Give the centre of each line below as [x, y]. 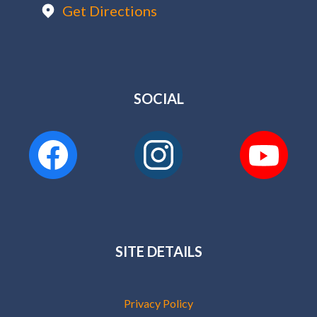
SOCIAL [158, 98]
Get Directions [110, 11]
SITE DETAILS [158, 251]
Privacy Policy [158, 303]
